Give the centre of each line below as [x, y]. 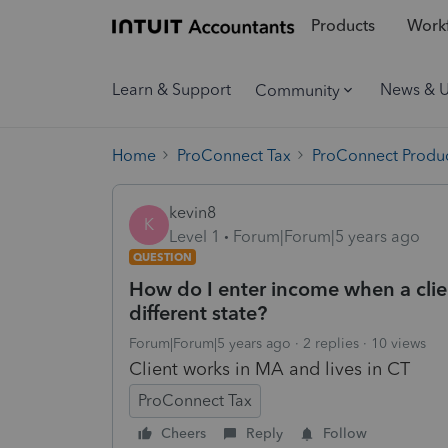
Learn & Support [171, 89]
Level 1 [194, 236]
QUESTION [162, 256]
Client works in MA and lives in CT [269, 368]
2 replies [331, 343]
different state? [198, 312]
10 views [398, 343]
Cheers [183, 433]
